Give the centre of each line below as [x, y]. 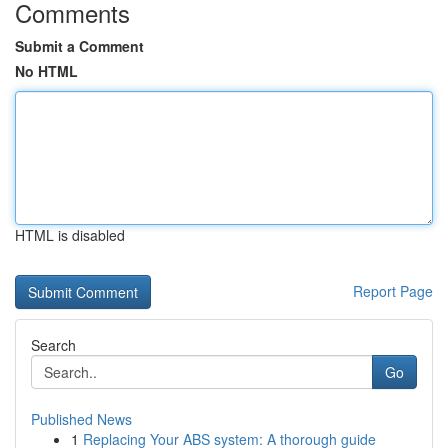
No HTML [46, 71]
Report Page [393, 291]
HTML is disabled [70, 235]
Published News [81, 419]
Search [53, 345]
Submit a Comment [79, 46]
